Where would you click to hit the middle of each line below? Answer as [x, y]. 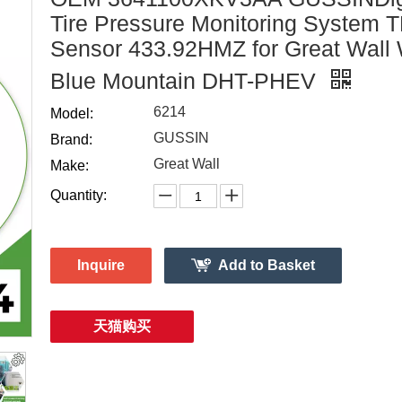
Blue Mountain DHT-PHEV [186, 81]
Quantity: [79, 195]
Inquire [101, 265]
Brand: [71, 140]
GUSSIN [181, 138]
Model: [72, 114]
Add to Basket [267, 265]
